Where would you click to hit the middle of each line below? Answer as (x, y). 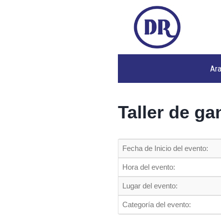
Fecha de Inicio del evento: (165, 148)
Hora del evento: (149, 167)
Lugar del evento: (150, 186)
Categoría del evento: (157, 204)
